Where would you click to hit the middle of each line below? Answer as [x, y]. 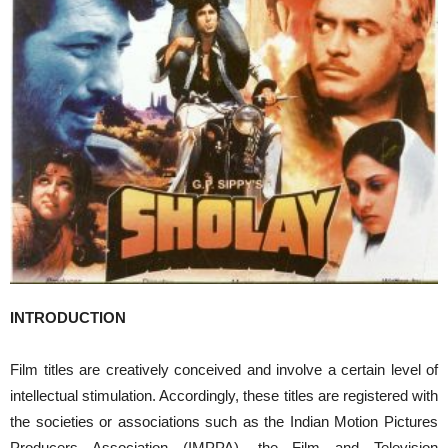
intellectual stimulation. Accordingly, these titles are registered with [224, 396]
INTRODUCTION [68, 318]
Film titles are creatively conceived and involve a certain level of [224, 370]
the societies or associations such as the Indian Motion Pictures [224, 422]
